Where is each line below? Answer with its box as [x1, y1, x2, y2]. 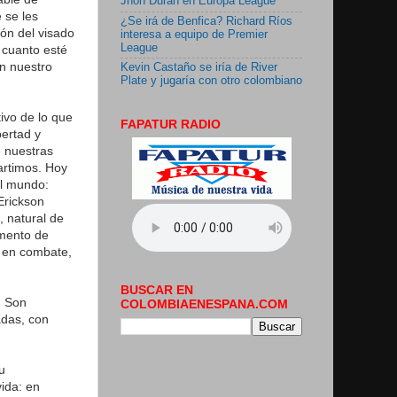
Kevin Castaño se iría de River [121, 61, 277, 74]
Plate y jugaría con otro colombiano [121, 74, 302, 88]
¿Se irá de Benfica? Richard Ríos [121, 14, 292, 27]
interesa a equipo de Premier [121, 27, 268, 41]
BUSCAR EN [121, 283, 193, 298]
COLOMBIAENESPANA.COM [121, 297, 288, 312]
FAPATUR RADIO [121, 117, 221, 132]
